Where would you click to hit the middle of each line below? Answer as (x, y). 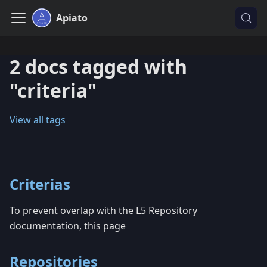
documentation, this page (68, 226)
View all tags (38, 120)
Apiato (72, 18)
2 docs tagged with (98, 66)
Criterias (40, 184)
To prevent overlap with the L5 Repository (103, 210)
